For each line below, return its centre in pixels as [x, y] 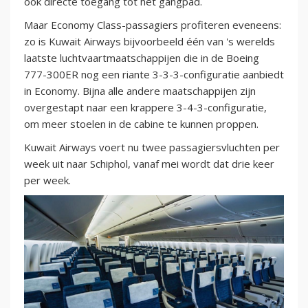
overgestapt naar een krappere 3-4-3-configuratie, [145, 108]
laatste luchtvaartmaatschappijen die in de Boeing [142, 58]
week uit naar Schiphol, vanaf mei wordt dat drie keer [149, 164]
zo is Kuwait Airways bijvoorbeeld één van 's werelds [150, 42]
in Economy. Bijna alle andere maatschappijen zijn [140, 91]
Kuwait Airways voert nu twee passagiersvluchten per [152, 147]
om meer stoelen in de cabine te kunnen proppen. [141, 124]
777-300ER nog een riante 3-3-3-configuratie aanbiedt [154, 75]
